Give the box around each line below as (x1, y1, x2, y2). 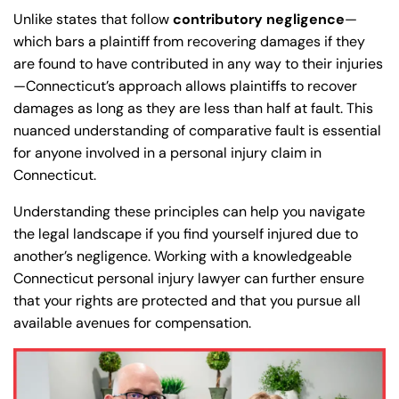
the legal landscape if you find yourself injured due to (13, 224, 358, 243)
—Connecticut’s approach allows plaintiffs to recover (13, 77, 357, 95)
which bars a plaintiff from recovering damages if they (13, 32, 365, 51)
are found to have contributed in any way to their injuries (13, 54, 383, 73)
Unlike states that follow (13, 10, 173, 28)
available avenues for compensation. (13, 313, 251, 332)
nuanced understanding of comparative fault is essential (13, 121, 381, 140)
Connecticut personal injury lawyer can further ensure (13, 269, 364, 288)
